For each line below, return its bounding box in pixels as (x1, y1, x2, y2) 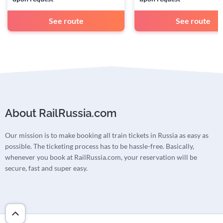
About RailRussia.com (5, 107, 116, 120)
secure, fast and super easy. (5, 164, 88, 173)
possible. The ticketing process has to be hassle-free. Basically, (5, 142, 194, 151)
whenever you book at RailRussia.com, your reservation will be (5, 153, 197, 162)
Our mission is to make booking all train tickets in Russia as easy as (5, 131, 209, 140)
